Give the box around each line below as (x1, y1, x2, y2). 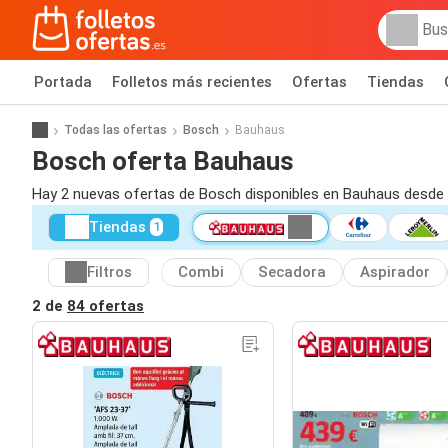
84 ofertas (67, 296, 144, 315)
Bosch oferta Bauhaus (32, 145, 294, 176)
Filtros (87, 263, 132, 282)
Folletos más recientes (112, 73, 272, 91)
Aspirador (360, 263, 430, 282)
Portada (34, 73, 92, 91)
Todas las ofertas (64, 122, 167, 137)
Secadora (258, 263, 326, 282)
